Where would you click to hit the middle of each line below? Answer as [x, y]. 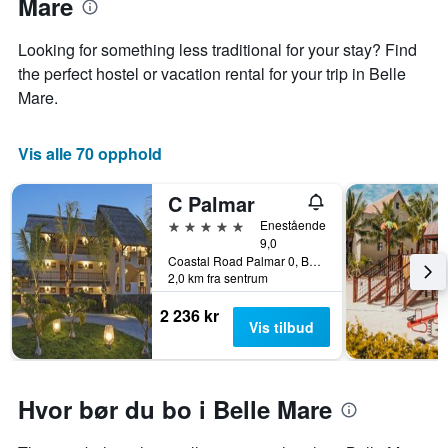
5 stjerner [201, 225]
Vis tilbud [281, 327]
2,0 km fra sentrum [218, 278]
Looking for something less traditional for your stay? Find [217, 50]
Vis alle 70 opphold [90, 154]
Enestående [293, 225]
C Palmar [211, 204]
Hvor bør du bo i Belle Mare [175, 409]
